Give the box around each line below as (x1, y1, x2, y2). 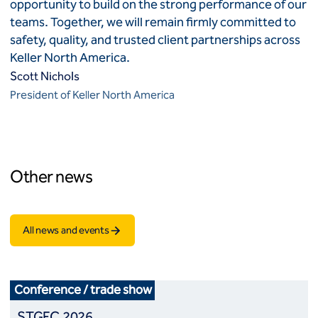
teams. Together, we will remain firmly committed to (10, 14, 296, 30)
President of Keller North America (10, 88, 175, 102)
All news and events (23, 224, 109, 236)
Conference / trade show (14, 282, 152, 297)
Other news (10, 167, 93, 187)
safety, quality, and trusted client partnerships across (10, 32, 300, 48)
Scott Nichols (10, 69, 79, 83)
